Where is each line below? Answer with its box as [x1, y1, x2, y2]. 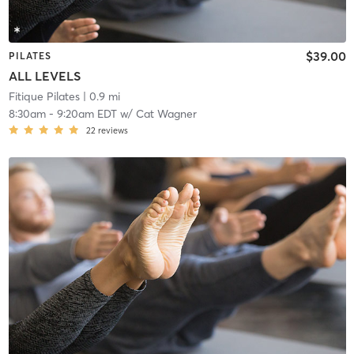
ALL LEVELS [8, 68, 81, 85]
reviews [97, 125, 128, 137]
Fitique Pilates [8, 89, 80, 104]
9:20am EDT [56, 107, 117, 122]
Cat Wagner [135, 107, 197, 122]
